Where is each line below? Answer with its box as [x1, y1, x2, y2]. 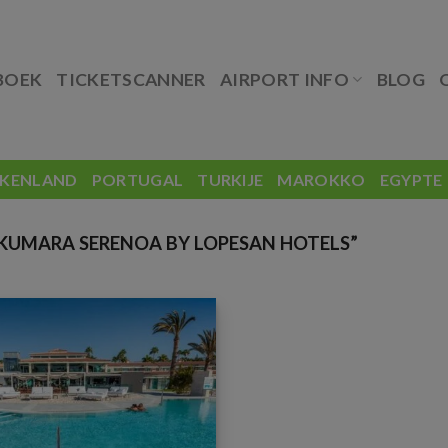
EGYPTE [379, 169, 443, 189]
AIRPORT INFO [219, 69, 350, 90]
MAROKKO [277, 169, 366, 189]
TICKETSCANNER [56, 69, 206, 90]
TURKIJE [197, 169, 264, 189]
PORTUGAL [91, 169, 184, 189]
